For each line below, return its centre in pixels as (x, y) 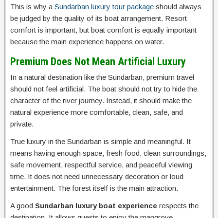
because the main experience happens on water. (87, 42)
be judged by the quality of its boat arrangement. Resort (99, 18)
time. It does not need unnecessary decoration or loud (97, 177)
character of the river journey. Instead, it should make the (101, 101)
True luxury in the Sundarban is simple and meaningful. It (100, 142)
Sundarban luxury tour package (104, 7)
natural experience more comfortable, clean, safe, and (97, 112)
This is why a (32, 7)
